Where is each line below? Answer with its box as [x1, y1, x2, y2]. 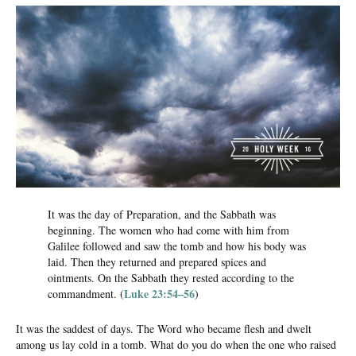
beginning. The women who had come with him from [48, 222, 289, 238]
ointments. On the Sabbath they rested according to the [48, 270, 294, 286]
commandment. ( [48, 286, 124, 302]
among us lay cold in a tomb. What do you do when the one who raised [16, 337, 336, 353]
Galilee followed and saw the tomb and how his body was [48, 238, 306, 254]
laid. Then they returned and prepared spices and [48, 254, 266, 270]
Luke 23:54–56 [124, 285, 195, 303]
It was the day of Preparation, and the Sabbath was [48, 207, 276, 222]
